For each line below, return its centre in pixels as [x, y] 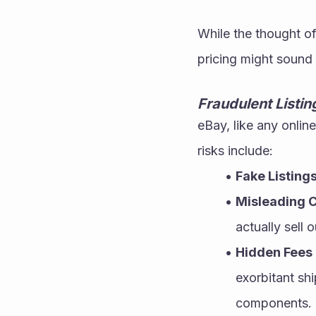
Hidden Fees [274, 252]
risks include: [235, 151]
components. [274, 303]
